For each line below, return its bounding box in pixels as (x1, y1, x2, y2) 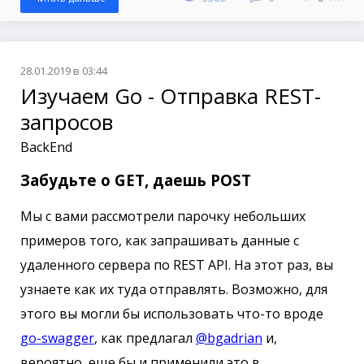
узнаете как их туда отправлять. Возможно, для (20, 280, 327, 299)
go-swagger (20, 329, 94, 348)
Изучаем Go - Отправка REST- (20, 80, 321, 110)
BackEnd (20, 137, 72, 156)
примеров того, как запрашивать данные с (20, 232, 299, 250)
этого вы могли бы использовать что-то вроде (20, 305, 323, 323)
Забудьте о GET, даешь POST (20, 169, 251, 190)
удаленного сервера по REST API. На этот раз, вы (20, 256, 333, 275)
